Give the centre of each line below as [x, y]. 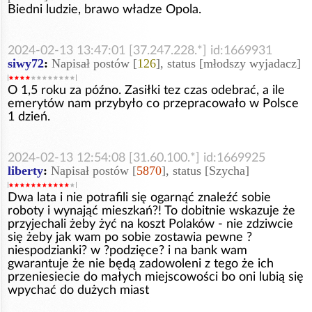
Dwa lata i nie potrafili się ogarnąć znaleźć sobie [139, 197]
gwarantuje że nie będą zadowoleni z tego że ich [141, 263]
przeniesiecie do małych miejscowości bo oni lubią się [156, 276]
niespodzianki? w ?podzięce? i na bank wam [127, 250]
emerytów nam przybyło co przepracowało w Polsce [153, 103]
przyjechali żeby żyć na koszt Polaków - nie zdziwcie [150, 224]
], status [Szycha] [205, 170]
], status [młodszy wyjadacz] [228, 63]
